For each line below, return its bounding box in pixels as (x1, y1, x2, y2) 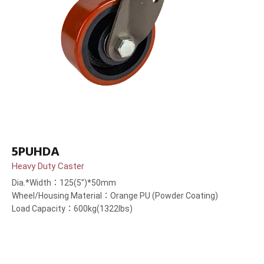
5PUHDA (12, 141, 60, 163)
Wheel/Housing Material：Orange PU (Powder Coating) (12, 191, 218, 201)
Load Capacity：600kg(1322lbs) (12, 204, 133, 214)
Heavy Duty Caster (12, 161, 84, 172)
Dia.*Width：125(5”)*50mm (12, 178, 116, 188)
